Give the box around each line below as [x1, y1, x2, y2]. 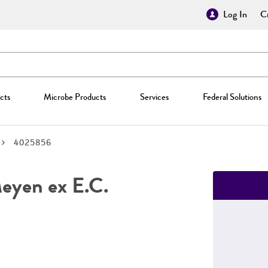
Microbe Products [44, 90, 106, 103]
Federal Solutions [202, 90, 261, 103]
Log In [223, 7, 247, 22]
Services [139, 90, 169, 103]
